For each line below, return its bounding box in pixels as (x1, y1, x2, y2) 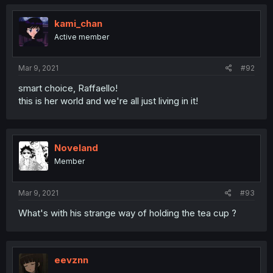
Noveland (54, 142, 98, 154)
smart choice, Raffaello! (18, 82, 118, 94)
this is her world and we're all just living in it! (18, 95, 198, 107)
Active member (54, 32, 109, 41)
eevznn (54, 253, 88, 266)
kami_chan (54, 17, 102, 29)
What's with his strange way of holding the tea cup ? (18, 207, 236, 219)
